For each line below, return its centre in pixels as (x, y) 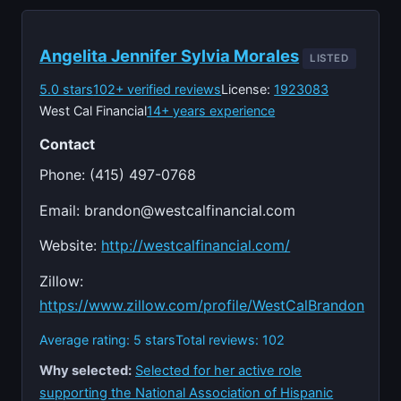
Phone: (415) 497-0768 (118, 174)
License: (248, 89)
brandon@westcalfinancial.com (190, 210)
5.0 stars (67, 89)
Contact (68, 145)
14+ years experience (211, 110)
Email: (62, 210)
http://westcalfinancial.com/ (196, 246)
